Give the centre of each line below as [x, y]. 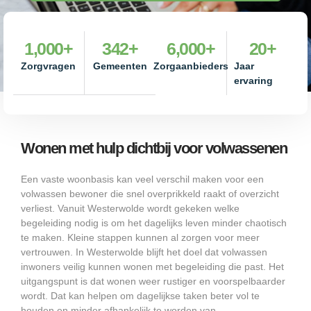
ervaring [253, 80]
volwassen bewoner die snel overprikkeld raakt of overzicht [150, 193]
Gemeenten [120, 66]
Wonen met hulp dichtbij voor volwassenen [154, 148]
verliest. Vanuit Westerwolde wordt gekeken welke [130, 208]
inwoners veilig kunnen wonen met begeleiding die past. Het [152, 266]
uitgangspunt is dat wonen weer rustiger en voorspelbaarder [153, 281]
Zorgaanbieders [191, 66]
